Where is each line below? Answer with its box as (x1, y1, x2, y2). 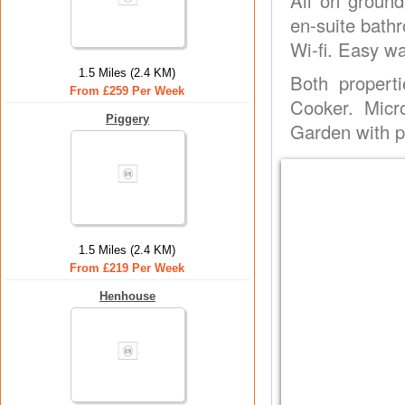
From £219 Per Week (70, 261, 185, 275)
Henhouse (99, 289, 155, 303)
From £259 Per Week (70, 84, 185, 98)
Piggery (106, 112, 149, 126)
